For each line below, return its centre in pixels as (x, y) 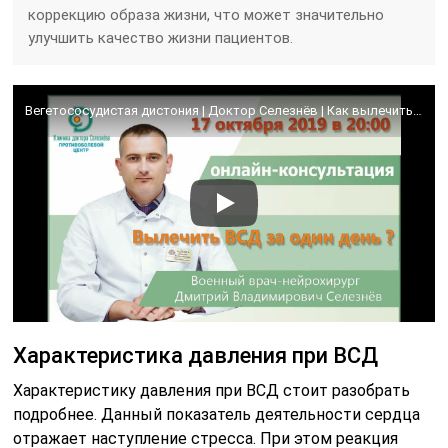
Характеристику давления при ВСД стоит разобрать (212, 390)
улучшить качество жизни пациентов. (161, 38)
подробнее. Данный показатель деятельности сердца (217, 414)
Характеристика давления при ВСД (196, 355)
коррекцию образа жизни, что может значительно (206, 15)
